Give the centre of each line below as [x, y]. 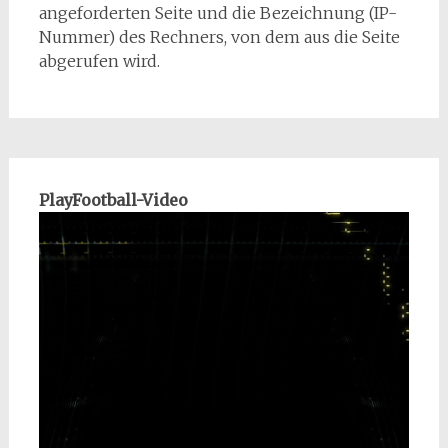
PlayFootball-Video [113, 200]
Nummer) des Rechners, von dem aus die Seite [219, 37]
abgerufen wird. [99, 61]
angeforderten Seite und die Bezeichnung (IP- [217, 13]
